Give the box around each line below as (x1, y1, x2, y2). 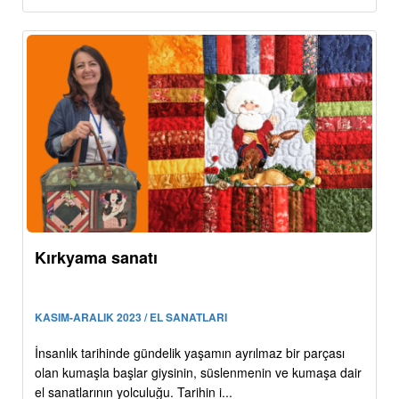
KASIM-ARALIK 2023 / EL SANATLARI (35, 308, 227, 325)
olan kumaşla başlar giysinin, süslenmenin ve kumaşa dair (35, 362, 362, 381)
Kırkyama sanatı (35, 245, 158, 269)
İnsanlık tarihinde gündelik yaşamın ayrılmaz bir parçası (35, 343, 345, 362)
